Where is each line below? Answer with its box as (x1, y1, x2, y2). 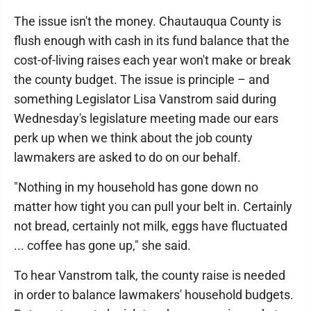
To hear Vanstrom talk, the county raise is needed (14, 268, 285, 283)
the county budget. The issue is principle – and (14, 72, 269, 87)
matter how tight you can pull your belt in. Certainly (14, 199, 292, 214)
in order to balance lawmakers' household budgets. (14, 287, 294, 302)
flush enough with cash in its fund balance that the (14, 33, 289, 48)
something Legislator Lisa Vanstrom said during (14, 92, 276, 106)
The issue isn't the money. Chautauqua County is (14, 14, 281, 28)
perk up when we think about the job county (14, 131, 253, 145)
